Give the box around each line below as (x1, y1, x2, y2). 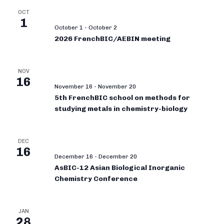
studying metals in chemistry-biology (54, 104, 187, 113)
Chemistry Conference (54, 174, 137, 183)
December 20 (98, 152, 137, 160)
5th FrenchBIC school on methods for (54, 93, 190, 102)
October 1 (54, 23, 83, 31)
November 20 (98, 82, 136, 90)
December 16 (54, 152, 93, 160)
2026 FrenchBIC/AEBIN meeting (54, 34, 170, 43)
